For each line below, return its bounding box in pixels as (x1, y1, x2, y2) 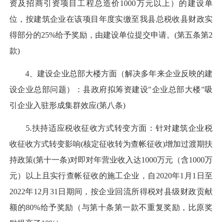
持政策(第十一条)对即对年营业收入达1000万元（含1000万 (9, 156, 213, 165)
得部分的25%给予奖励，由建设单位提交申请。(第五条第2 (9, 30, 213, 39)
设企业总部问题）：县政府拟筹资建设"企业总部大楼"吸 (9, 85, 213, 94)
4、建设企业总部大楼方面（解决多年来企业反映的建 (9, 69, 213, 78)
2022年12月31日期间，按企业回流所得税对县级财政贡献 (9, 187, 213, 196)
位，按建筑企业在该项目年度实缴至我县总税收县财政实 (9, 14, 213, 23)
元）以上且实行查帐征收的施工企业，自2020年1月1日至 (9, 171, 213, 180)
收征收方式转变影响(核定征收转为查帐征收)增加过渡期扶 (9, 140, 213, 149)
